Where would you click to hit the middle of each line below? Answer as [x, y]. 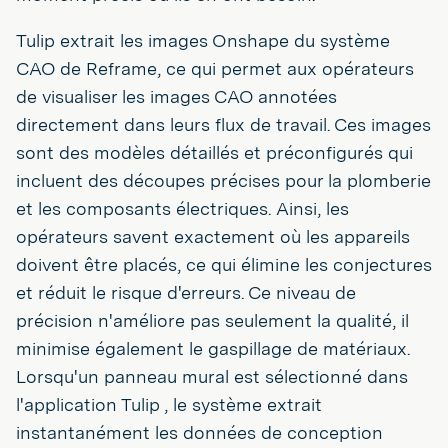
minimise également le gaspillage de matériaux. [213, 348]
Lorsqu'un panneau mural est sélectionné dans [212, 376]
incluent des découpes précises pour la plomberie [223, 180]
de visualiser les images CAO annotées [176, 96]
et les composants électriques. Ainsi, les [182, 208]
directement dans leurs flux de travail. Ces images [223, 124]
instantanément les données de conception [199, 432]
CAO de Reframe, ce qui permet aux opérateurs [215, 68]
